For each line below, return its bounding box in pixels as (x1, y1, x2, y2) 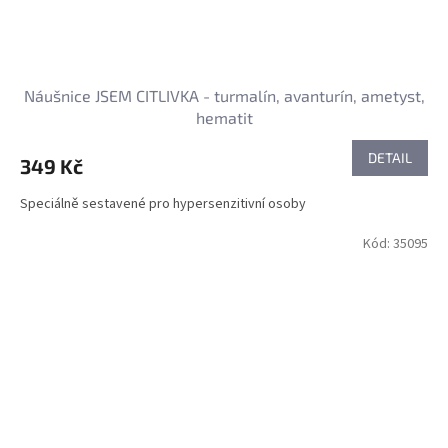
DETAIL (368, 149, 412, 167)
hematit (195, 108, 253, 128)
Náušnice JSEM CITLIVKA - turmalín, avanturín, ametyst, (23, 86, 425, 106)
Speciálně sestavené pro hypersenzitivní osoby (20, 194, 306, 215)
